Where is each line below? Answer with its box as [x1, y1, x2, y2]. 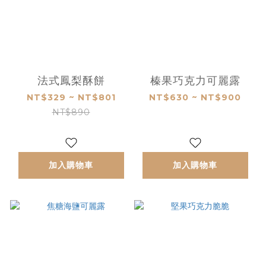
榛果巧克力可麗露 [150, 74, 240, 87]
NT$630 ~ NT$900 [149, 91, 241, 103]
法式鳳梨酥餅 [37, 74, 105, 87]
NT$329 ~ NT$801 [26, 91, 116, 103]
